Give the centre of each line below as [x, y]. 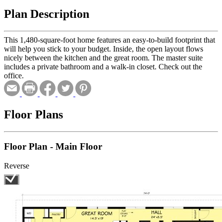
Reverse [17, 166]
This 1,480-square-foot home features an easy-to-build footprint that [110, 40]
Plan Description [47, 14]
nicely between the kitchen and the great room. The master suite [103, 57]
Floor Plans [33, 114]
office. [14, 75]
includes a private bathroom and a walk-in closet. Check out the [103, 66]
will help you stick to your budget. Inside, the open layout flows [104, 49]
